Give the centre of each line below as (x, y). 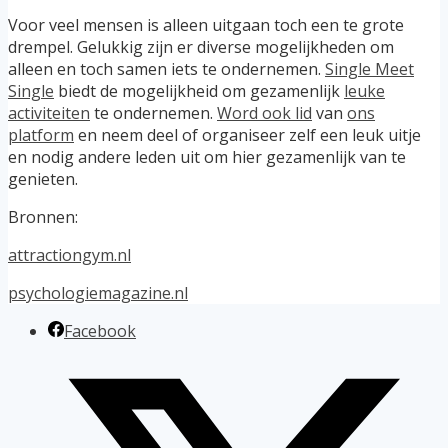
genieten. (43, 178)
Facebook (100, 330)
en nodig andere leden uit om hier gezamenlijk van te (207, 156)
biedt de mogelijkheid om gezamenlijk (199, 90)
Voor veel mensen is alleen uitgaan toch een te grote (206, 24)
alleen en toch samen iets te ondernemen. (166, 68)
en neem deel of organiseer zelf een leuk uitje (247, 134)
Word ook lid (264, 112)
